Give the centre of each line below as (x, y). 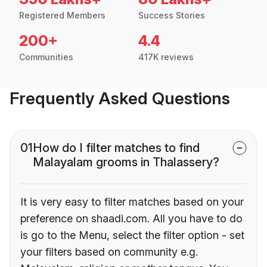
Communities (46, 57)
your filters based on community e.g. (109, 252)
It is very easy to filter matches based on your (132, 202)
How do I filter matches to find (116, 148)
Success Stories (172, 15)
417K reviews (166, 57)
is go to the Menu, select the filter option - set (132, 235)
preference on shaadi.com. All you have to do (131, 219)
